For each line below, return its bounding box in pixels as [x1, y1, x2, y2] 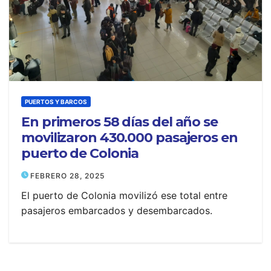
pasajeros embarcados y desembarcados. [21, 204, 212, 217]
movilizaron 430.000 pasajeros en [21, 129, 238, 146]
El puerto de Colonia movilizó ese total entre [21, 189, 227, 201]
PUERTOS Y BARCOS [25, 98, 87, 105]
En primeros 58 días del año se [21, 114, 218, 130]
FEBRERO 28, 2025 [30, 171, 105, 180]
